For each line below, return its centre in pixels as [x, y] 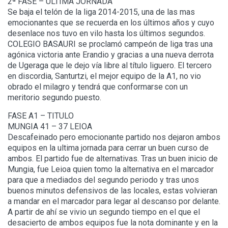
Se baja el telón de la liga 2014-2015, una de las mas [101, 12]
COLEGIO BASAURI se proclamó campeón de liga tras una [110, 44]
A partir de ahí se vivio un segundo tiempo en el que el [104, 212]
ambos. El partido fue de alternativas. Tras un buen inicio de [113, 159]
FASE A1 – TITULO [41, 116]
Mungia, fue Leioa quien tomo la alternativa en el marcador [111, 169]
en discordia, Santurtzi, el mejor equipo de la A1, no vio [104, 76]
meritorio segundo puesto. [54, 98]
